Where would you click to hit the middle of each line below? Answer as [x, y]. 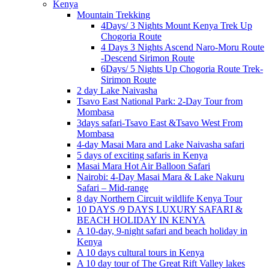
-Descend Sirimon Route [148, 58]
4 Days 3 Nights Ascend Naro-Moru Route [183, 47]
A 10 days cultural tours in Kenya [141, 252]
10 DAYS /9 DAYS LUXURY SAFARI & [160, 209]
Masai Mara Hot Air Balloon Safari [144, 166]
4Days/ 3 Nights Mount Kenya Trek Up [177, 25]
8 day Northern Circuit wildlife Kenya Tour [159, 198]
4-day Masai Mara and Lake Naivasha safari [161, 144]
